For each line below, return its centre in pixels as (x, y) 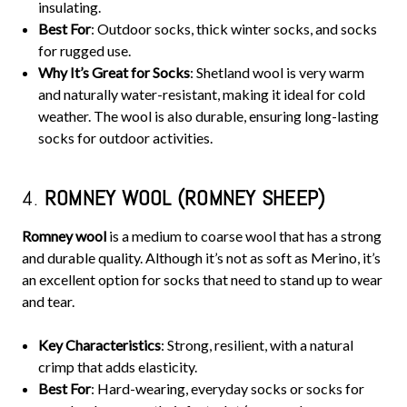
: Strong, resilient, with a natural (258, 345)
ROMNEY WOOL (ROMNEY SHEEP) (185, 198)
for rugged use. (85, 50)
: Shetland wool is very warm (278, 72)
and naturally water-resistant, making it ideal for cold (202, 94)
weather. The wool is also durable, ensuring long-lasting (209, 116)
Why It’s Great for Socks (114, 72)
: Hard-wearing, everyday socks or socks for (228, 388)
